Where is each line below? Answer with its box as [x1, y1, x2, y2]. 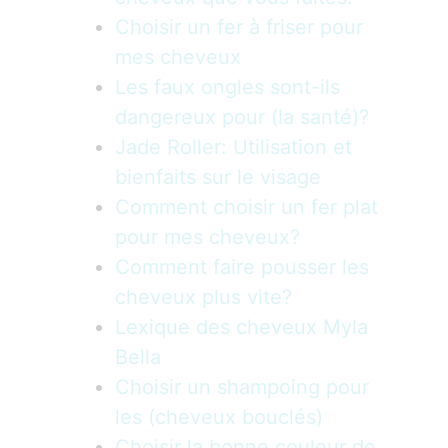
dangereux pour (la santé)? [115, 105, 369, 129]
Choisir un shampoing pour [115, 375, 369, 399]
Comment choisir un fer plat [115, 195, 378, 219]
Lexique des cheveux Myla [115, 315, 368, 339]
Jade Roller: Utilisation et [115, 135, 352, 159]
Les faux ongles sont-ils [115, 75, 340, 99]
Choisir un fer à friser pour [115, 15, 363, 39]
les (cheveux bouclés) [115, 405, 323, 429]
